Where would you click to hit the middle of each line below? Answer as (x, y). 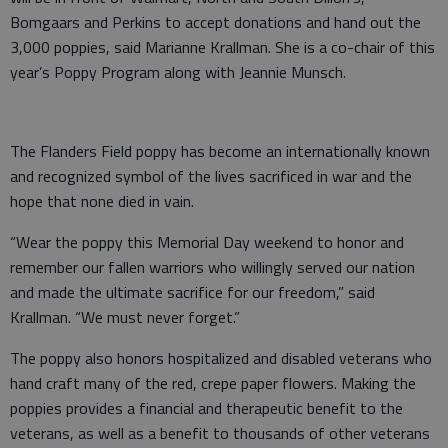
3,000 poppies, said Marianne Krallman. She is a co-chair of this (222, 47)
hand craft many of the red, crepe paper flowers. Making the (213, 383)
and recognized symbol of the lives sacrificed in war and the (211, 176)
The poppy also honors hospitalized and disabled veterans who (221, 358)
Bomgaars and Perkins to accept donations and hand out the (215, 22)
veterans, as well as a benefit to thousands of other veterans (220, 433)
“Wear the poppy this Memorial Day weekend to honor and (207, 242)
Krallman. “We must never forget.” (125, 317)
